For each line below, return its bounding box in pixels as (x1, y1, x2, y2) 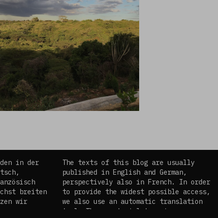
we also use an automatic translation (62, 197, 202, 206)
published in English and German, (62, 168, 187, 177)
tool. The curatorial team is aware (62, 207, 195, 216)
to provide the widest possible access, (62, 187, 210, 196)
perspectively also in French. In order (62, 178, 210, 186)
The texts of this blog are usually (62, 158, 195, 167)
